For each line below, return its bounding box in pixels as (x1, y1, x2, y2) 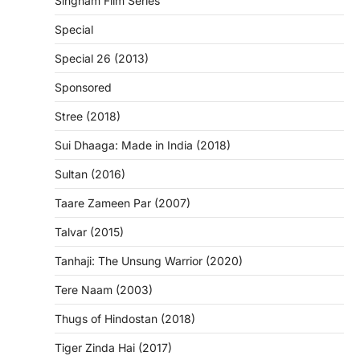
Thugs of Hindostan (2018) (55, 312, 195, 326)
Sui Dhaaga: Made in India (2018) (55, 138, 231, 153)
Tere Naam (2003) (55, 283, 153, 297)
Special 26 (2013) (55, 51, 149, 66)
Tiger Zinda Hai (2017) (55, 341, 172, 355)
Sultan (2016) (55, 167, 125, 182)
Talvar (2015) (55, 225, 124, 239)
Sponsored (55, 80, 112, 95)
